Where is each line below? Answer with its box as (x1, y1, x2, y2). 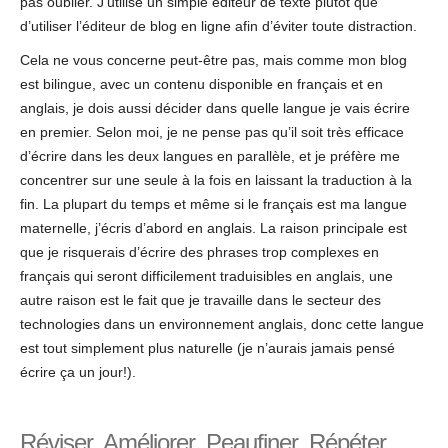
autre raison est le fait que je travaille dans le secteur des (20, 291, 381, 308)
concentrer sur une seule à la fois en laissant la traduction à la (20, 171, 412, 188)
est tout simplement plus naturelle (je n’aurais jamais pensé (20, 339, 395, 356)
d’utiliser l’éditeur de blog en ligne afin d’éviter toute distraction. (20, 17, 417, 34)
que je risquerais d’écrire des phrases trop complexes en (20, 243, 379, 260)
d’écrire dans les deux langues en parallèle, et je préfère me (20, 147, 400, 164)
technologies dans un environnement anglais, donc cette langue (20, 315, 424, 332)
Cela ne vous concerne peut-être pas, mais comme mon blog (20, 51, 407, 68)
